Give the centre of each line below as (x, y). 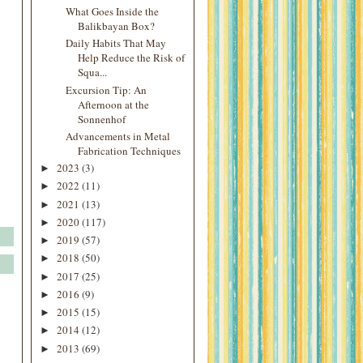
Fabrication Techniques (130, 150)
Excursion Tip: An (107, 90)
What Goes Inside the (113, 11)
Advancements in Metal (118, 136)
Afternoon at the (114, 104)
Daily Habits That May (116, 43)
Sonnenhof (102, 119)
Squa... (93, 73)
